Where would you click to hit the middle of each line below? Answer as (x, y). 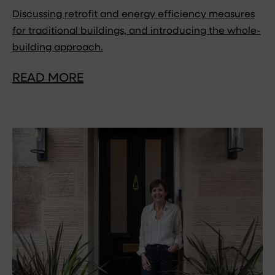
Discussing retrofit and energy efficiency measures (134, 14)
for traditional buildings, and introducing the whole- (137, 31)
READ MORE (48, 78)
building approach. (58, 48)
